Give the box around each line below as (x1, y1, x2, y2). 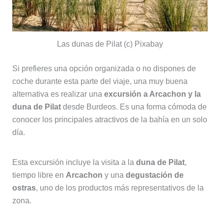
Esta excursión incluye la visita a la (12, 158, 136, 167)
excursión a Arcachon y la (104, 90, 201, 99)
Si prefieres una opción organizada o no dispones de (12, 64, 196, 73)
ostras (12, 184, 36, 192)
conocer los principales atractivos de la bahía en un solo (12, 115, 207, 124)
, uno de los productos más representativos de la (35, 184, 204, 192)
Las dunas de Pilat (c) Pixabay (57, 40, 163, 49)
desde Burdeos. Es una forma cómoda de (60, 103, 207, 111)
